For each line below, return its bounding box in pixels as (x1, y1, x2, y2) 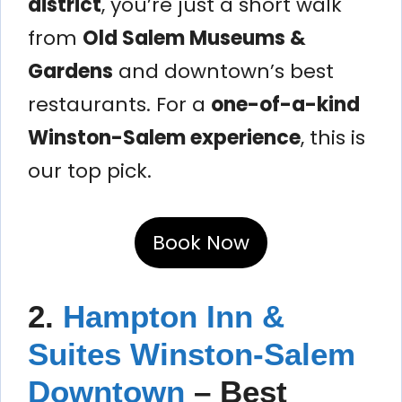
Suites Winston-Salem (28, 336, 355, 371)
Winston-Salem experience (28, 123, 301, 152)
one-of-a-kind (211, 90, 360, 118)
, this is (301, 123, 365, 152)
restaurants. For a (28, 90, 211, 118)
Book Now (153, 228, 249, 257)
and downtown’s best (113, 57, 334, 85)
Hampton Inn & (63, 298, 284, 334)
